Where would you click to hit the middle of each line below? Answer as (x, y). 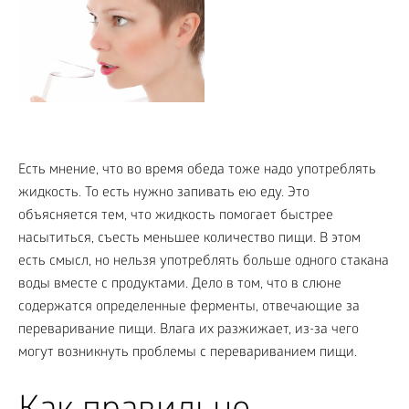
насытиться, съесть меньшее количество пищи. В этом (189, 239)
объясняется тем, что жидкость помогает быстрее (176, 216)
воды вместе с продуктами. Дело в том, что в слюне (180, 284)
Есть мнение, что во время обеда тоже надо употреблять (197, 170)
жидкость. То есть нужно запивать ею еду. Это (164, 193)
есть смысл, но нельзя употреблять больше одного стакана (204, 262)
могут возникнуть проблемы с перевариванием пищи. (188, 353)
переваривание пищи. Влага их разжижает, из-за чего (189, 330)
